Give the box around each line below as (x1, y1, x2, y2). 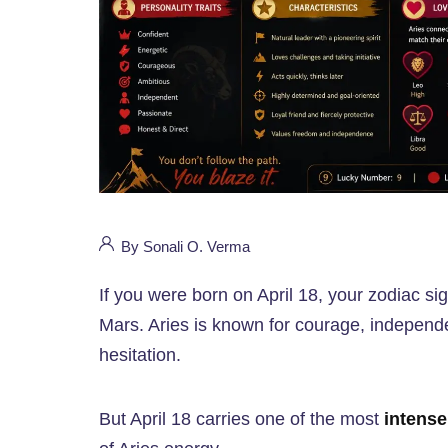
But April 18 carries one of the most (99, 409, 384, 430)
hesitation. (99, 345, 181, 366)
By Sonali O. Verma (117, 238, 250, 256)
